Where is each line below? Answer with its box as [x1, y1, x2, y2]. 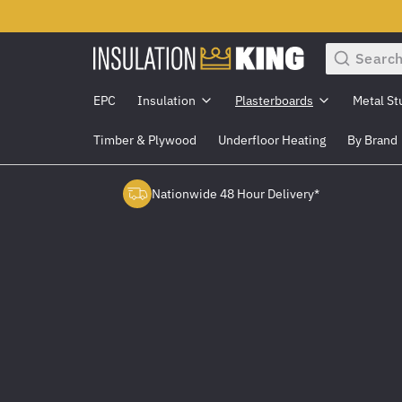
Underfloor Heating [218, 132, 326, 148]
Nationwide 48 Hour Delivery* [151, 185, 319, 202]
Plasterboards [235, 92, 313, 109]
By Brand [347, 132, 398, 148]
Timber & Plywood [93, 132, 197, 148]
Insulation [137, 92, 196, 109]
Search [325, 42, 363, 59]
